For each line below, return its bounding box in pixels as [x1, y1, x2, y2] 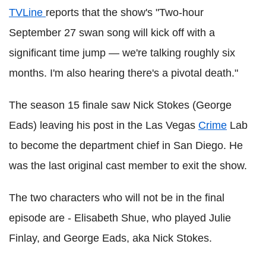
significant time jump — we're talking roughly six [9, 46, 235, 59]
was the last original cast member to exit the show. [9, 159, 247, 172]
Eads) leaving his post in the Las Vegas [9, 119, 198, 131]
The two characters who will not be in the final [9, 191, 224, 204]
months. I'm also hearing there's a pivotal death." [9, 66, 238, 79]
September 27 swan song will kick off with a [9, 26, 215, 39]
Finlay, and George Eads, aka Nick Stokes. [9, 232, 212, 244]
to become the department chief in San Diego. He [9, 139, 243, 151]
